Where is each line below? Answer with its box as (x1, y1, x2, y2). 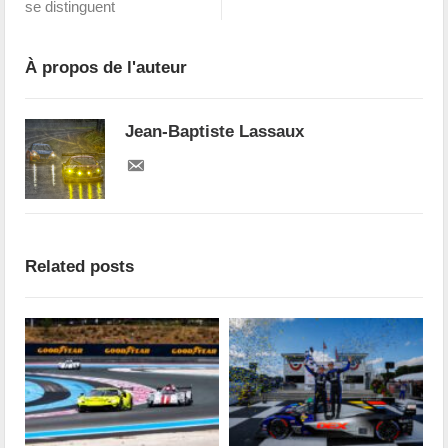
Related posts (25, 257, 135, 277)
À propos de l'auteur (25, 58, 188, 78)
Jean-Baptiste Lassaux (125, 122, 305, 142)
